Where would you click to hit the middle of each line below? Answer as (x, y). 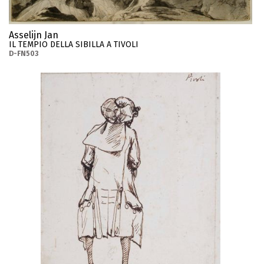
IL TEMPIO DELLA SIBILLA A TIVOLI (74, 45)
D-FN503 (24, 54)
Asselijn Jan (34, 35)
